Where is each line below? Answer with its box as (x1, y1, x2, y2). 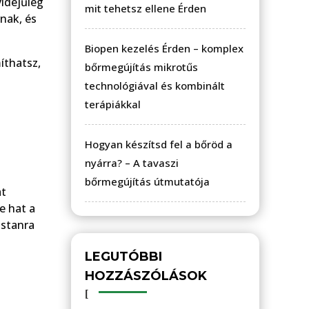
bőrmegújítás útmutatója (85, 174, 210, 188)
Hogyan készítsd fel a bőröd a (85, 137, 232, 151)
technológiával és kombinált (85, 78, 225, 92)
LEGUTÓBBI (85, 248, 162, 264)
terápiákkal (85, 97, 141, 111)
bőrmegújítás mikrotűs (85, 59, 198, 74)
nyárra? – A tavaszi (85, 155, 179, 170)
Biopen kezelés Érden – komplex (85, 41, 243, 55)
